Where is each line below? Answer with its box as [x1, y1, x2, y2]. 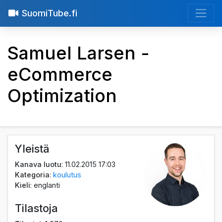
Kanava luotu [15, 160, 62, 168]
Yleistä [15, 142, 50, 155]
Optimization [7, 85, 117, 107]
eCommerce [7, 63, 112, 86]
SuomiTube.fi [21, 8, 77, 19]
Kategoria [15, 170, 50, 179]
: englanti [30, 180, 60, 189]
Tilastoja [15, 201, 58, 215]
